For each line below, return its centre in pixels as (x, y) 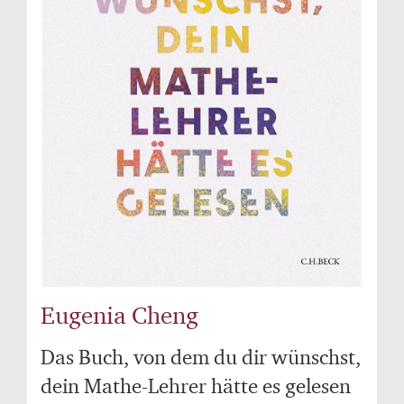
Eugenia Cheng (119, 315)
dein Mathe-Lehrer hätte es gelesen (196, 386)
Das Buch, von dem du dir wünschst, (201, 357)
